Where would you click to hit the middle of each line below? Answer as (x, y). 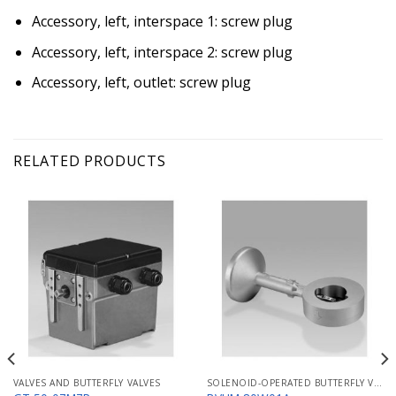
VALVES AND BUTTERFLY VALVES (87, 382)
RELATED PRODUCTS (90, 160)
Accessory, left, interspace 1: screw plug (162, 21)
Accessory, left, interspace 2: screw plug (162, 52)
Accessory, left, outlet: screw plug (141, 83)
